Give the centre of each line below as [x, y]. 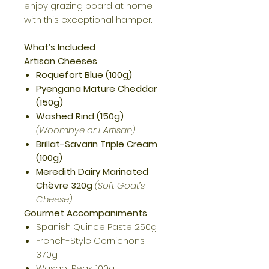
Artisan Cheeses [61, 61]
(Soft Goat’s [120, 185]
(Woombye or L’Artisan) [86, 130]
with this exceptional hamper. [88, 19]
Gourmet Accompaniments [86, 213]
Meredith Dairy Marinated [92, 171]
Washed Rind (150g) [80, 116]
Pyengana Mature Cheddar [96, 88]
